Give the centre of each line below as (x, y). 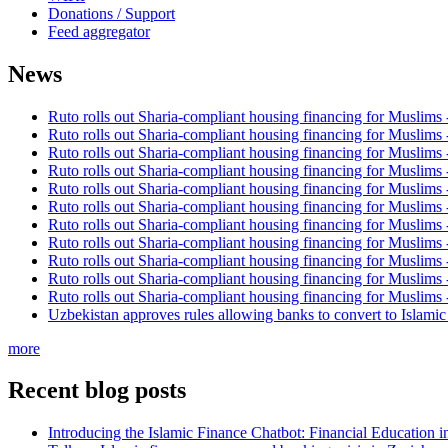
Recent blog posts (97, 390)
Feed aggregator (99, 31)
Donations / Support (111, 13)
